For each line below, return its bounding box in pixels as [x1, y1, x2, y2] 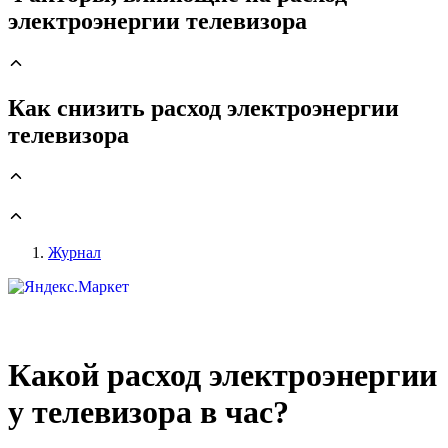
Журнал [48, 244, 101, 262]
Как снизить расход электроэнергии [8, 94, 399, 121]
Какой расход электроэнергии [8, 357, 437, 394]
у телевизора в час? [8, 394, 289, 431]
